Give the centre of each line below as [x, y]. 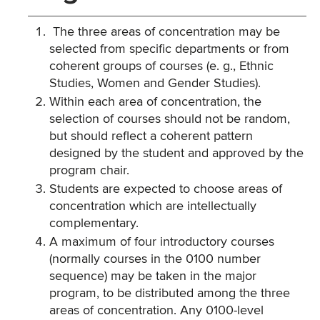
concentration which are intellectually [153, 206]
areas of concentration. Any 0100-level [156, 311]
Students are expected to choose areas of [166, 189]
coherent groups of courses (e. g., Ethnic [161, 66]
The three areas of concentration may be [165, 32]
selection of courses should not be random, [170, 119]
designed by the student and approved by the [176, 154]
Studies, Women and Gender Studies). [155, 84]
